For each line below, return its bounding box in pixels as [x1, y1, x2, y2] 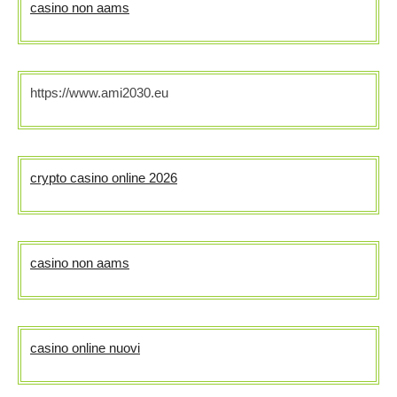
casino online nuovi [30, 340, 140, 356]
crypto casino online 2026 [30, 170, 177, 186]
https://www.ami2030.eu [30, 85, 168, 101]
